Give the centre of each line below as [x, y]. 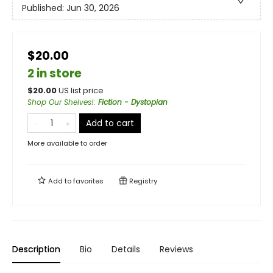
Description [36, 250]
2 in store [55, 74]
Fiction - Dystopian [133, 102]
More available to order [67, 144]
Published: [44, 8]
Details [126, 250]
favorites [88, 181]
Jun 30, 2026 [93, 8]
